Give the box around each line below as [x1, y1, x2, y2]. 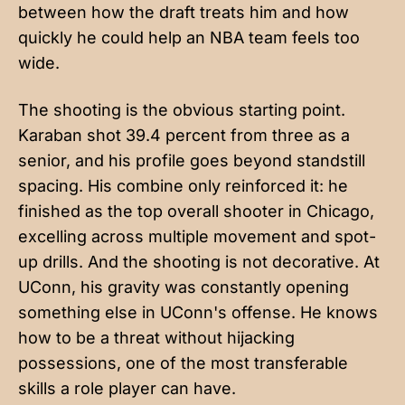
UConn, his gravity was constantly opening [18, 277, 349, 297]
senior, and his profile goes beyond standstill [18, 150, 365, 170]
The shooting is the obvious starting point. [18, 99, 345, 119]
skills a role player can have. [18, 378, 236, 398]
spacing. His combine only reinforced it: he [18, 175, 348, 195]
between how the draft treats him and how [18, 2, 349, 22]
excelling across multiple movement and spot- [18, 226, 376, 246]
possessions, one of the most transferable [18, 353, 348, 372]
